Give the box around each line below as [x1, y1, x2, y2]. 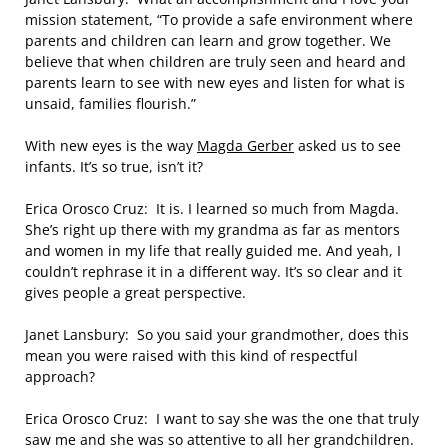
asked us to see [294, 136, 401, 155]
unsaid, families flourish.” [25, 94, 196, 113]
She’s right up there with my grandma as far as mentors [25, 220, 400, 239]
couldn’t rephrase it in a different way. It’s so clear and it [25, 262, 402, 281]
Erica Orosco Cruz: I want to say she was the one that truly [25, 409, 419, 428]
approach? [25, 367, 95, 386]
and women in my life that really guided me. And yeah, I [25, 241, 401, 260]
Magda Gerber [197, 136, 294, 155]
